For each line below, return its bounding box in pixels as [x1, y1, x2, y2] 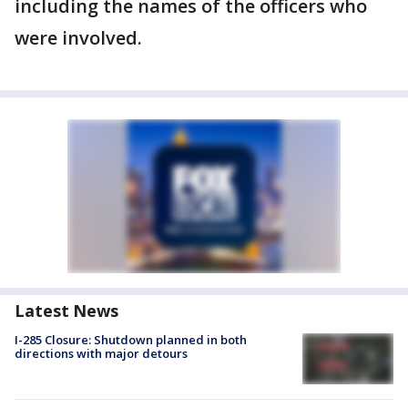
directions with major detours [15, 345, 188, 362]
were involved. [15, 25, 147, 50]
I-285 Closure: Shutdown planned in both [15, 331, 247, 348]
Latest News [15, 300, 118, 321]
